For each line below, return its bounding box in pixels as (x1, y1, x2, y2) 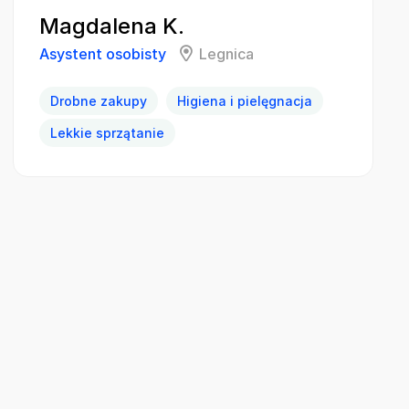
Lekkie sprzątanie (50, 125, 164, 142)
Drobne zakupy (50, 93, 147, 110)
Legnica (199, 45, 254, 64)
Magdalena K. (39, 13, 184, 40)
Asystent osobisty (39, 45, 166, 64)
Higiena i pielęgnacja (177, 93, 312, 110)
